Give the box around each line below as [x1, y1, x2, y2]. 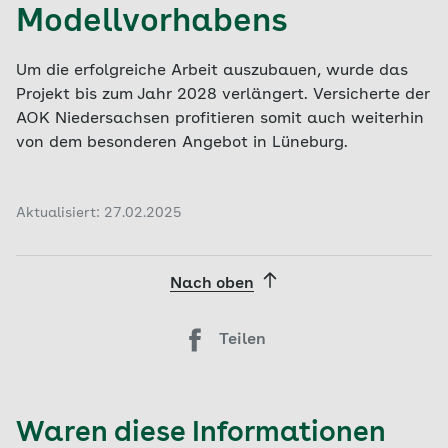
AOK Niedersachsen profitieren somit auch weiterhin [16, 110, 424, 127]
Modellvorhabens [16, 6, 288, 39]
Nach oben [170, 275, 254, 292]
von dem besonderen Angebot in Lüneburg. [16, 134, 353, 151]
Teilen [218, 331, 266, 348]
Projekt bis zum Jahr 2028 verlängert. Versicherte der [16, 86, 430, 103]
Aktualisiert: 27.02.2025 [16, 205, 182, 220]
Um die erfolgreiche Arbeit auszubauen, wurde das [16, 62, 408, 79]
